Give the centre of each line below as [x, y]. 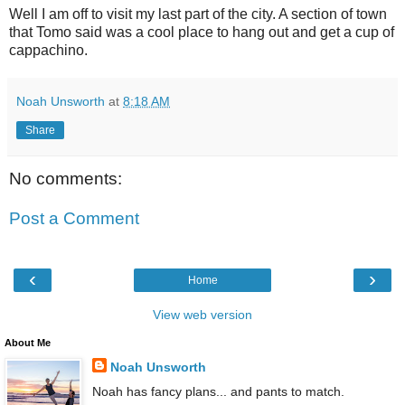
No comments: [66, 179]
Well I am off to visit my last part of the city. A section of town [198, 14]
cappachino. [48, 51]
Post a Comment [74, 218]
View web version [202, 315]
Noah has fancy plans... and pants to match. [218, 392]
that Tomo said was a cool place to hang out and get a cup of [202, 33]
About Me [28, 343]
